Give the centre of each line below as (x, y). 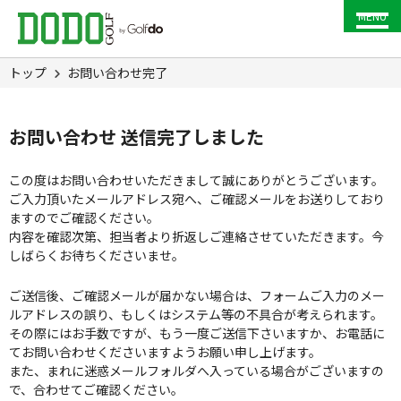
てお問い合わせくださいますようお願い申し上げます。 (165, 352)
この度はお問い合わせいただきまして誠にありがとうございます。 (196, 180)
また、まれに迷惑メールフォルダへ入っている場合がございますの (196, 371)
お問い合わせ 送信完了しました (137, 137)
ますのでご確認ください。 (84, 218)
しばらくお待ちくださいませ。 (97, 255)
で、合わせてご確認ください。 (96, 389)
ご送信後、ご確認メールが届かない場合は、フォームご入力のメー (197, 295)
